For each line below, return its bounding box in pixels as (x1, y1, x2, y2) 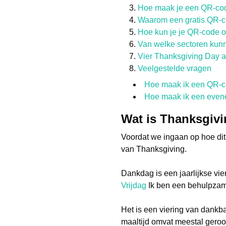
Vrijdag (121, 181, 146, 190)
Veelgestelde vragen (138, 64, 211, 73)
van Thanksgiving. (121, 145, 187, 153)
